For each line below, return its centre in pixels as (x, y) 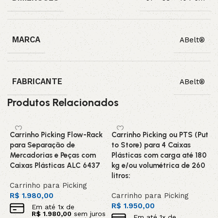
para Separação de (42, 145)
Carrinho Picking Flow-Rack (56, 135)
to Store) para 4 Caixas (151, 145)
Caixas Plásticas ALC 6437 (55, 165)
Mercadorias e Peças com (53, 155)
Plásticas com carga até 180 (159, 155)
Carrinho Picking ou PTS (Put (160, 135)
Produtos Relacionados (63, 102)
